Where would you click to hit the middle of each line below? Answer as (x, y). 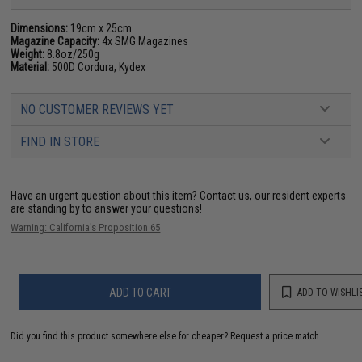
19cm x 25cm (100, 28)
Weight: (28, 54)
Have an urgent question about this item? (105, 196)
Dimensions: (40, 28)
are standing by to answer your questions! (107, 208)
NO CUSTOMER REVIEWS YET (97, 109)
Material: (30, 67)
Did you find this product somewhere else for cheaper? (121, 336)
